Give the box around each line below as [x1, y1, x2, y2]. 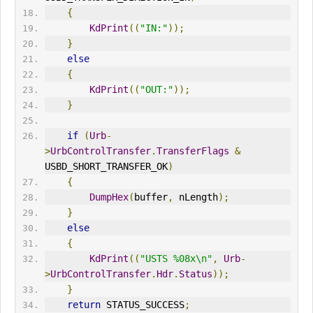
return [66, 299, 101, 311]
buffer [133, 191, 168, 203]
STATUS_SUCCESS [100, 299, 184, 311]
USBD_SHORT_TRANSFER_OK [44, 161, 168, 173]
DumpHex [89, 191, 129, 203]
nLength [173, 191, 218, 203]
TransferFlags [156, 145, 229, 157]
